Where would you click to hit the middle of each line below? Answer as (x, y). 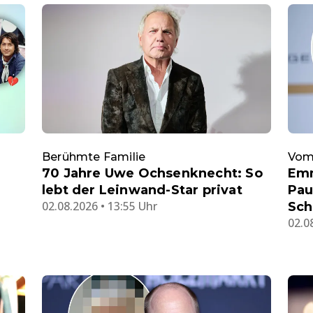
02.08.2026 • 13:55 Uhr (100, 206)
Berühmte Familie (94, 156)
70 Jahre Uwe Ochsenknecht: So (152, 173)
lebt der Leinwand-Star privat (142, 190)
